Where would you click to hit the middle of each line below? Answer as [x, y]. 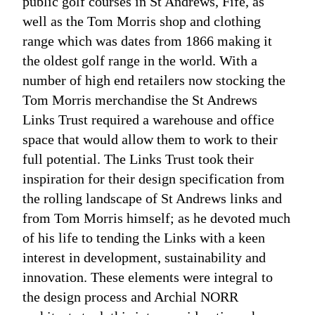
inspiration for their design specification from [154, 178]
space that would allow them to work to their [150, 139]
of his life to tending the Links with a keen [144, 237]
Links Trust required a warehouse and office [149, 119]
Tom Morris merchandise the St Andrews [140, 99]
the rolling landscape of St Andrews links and [153, 198]
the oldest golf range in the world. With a [140, 60]
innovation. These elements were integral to [148, 277]
